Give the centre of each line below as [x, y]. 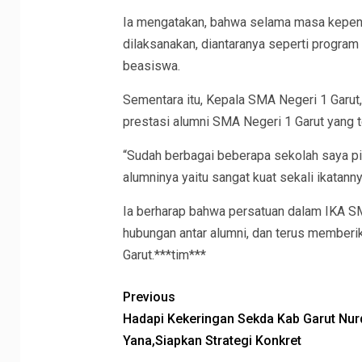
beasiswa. [151, 66]
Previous [149, 297]
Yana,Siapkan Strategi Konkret [212, 341]
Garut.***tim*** [164, 255]
